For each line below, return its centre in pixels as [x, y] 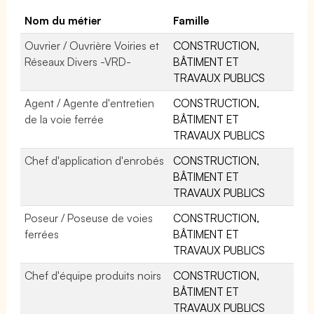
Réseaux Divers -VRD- [78, 61]
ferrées [42, 234]
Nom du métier [63, 20]
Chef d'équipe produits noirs [93, 275]
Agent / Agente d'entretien [90, 103]
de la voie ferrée [64, 119]
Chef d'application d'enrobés [95, 160]
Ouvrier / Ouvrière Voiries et [92, 45]
